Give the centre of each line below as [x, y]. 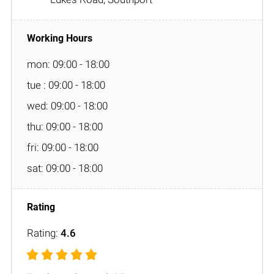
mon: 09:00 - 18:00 [68, 64]
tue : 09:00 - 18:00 [66, 85]
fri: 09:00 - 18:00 [63, 147]
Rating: [44, 233]
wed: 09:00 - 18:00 [67, 106]
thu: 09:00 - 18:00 [65, 126]
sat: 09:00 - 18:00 [65, 168]
